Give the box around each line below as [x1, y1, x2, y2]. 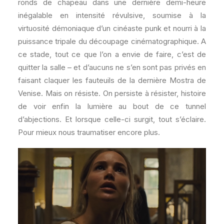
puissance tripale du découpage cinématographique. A [18, 36, 206, 46]
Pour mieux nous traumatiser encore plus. [18, 127, 160, 137]
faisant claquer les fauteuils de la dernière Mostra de [18, 75, 206, 85]
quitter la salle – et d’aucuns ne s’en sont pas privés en [18, 62, 206, 72]
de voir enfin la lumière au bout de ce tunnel [18, 101, 206, 111]
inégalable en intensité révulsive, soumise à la [18, 10, 206, 20]
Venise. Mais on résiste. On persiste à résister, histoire [18, 88, 206, 98]
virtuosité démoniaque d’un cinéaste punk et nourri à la [18, 23, 206, 33]
